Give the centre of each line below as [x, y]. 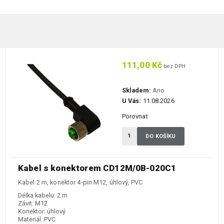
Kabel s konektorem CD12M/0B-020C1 [97, 168]
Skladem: [136, 90]
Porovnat [135, 116]
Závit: [26, 203]
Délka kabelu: [37, 195]
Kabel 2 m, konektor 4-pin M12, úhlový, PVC [80, 182]
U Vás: [131, 101]
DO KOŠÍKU [161, 136]
